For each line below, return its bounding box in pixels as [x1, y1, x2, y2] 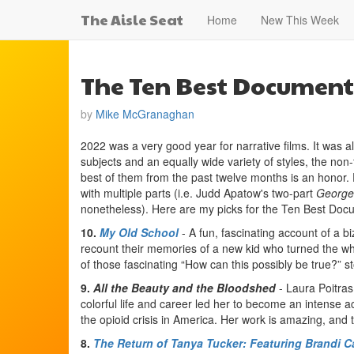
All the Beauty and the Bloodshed [93, 280, 276, 296]
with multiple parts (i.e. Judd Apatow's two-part [81, 185, 316, 201]
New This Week [261, 12, 339, 28]
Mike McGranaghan [96, 106, 194, 122]
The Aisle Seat [81, 9, 183, 29]
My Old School [100, 224, 179, 240]
